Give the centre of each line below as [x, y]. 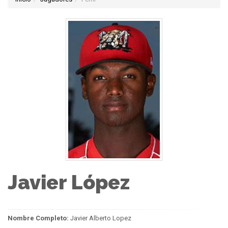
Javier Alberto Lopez [100, 218]
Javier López [69, 182]
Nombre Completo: [38, 218]
